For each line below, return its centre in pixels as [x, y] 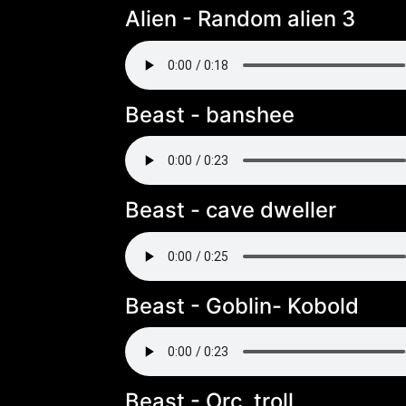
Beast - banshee [210, 114]
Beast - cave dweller [231, 210]
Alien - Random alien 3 [240, 19]
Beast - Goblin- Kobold [242, 305]
